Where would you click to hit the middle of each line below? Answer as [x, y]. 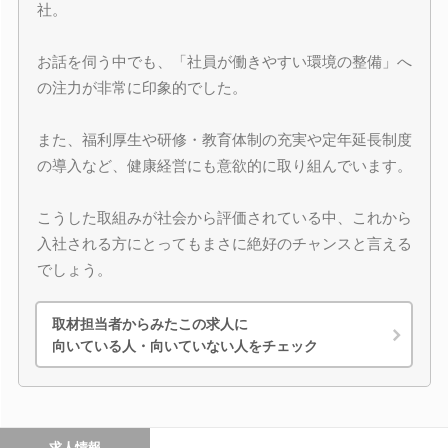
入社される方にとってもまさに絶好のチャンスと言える [224, 243]
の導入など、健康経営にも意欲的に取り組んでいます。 [224, 165]
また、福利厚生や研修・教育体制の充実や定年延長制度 [224, 139]
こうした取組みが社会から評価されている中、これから [224, 217]
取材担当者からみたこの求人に [150, 323]
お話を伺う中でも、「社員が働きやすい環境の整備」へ [224, 61]
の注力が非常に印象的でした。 [141, 87]
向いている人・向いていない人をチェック [185, 345]
